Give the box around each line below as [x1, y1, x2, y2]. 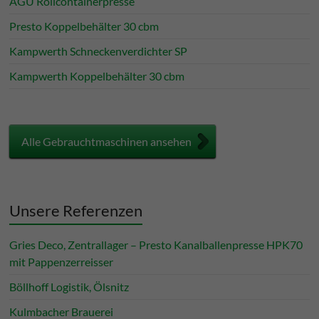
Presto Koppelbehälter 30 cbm [9, 19, 159, 33]
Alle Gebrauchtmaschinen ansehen [21, 135, 192, 148]
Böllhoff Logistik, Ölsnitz [9, 280, 130, 293]
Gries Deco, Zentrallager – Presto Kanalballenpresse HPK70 [9, 238, 303, 251]
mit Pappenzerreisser [9, 255, 114, 268]
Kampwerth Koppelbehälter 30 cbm [9, 69, 185, 83]
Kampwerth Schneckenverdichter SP [9, 44, 188, 58]
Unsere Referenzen [9, 201, 143, 220]
